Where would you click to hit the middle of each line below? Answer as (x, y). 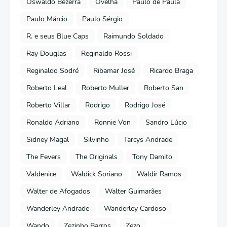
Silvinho (96, 139)
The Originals (97, 157)
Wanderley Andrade (58, 208)
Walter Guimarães (133, 191)
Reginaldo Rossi (106, 53)
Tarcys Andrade (148, 139)
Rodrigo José (145, 105)
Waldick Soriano (97, 174)
